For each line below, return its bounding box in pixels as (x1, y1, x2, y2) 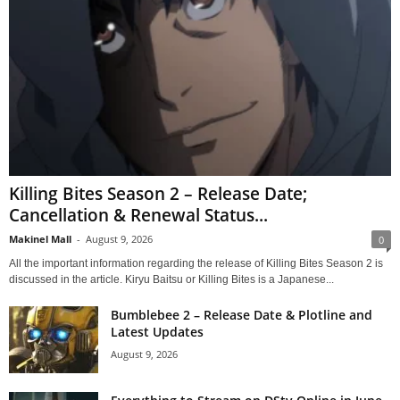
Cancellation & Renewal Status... (9, 203, 268, 227)
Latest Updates (111, 322, 204, 340)
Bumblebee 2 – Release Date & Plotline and (111, 305, 372, 323)
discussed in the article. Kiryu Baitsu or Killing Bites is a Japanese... (9, 272, 334, 286)
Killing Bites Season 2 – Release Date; (9, 181, 307, 205)
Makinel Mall (9, 231, 71, 246)
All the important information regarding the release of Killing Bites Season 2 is (9, 256, 383, 270)
